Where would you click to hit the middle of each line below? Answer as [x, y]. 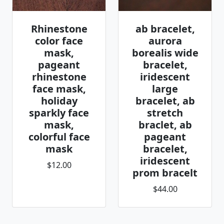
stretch [165, 113]
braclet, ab [165, 125]
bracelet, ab [165, 101]
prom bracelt [165, 173]
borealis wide [165, 53]
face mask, [59, 89]
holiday [59, 101]
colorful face [59, 137]
